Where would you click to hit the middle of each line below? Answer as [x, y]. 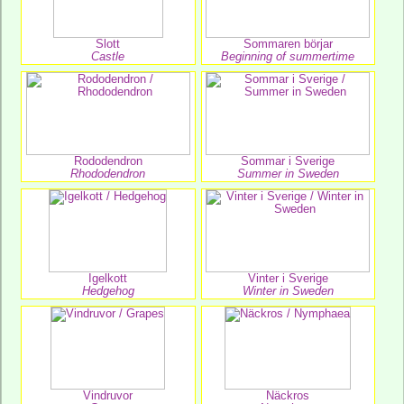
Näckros [288, 395]
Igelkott [108, 278]
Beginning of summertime [288, 56]
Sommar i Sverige [288, 161]
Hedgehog [108, 291]
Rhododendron [108, 174]
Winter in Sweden [288, 291]
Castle [108, 56]
